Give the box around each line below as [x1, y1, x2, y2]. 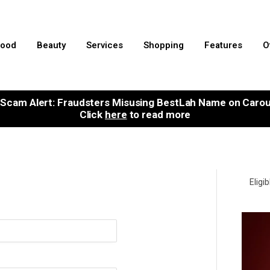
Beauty [37, 39, 66, 52]
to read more [127, 108, 191, 121]
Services [86, 39, 123, 52]
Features [204, 39, 242, 52]
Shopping [143, 39, 184, 52]
